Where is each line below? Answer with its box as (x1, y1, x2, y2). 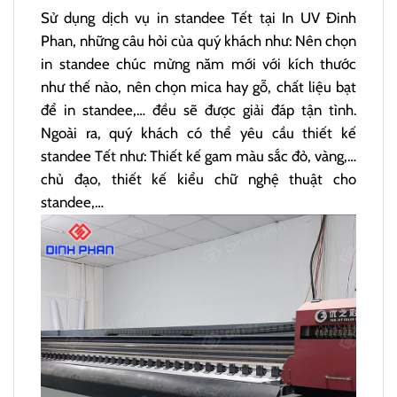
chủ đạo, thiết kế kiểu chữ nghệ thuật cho (41, 169, 356, 188)
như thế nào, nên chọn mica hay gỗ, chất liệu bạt (41, 77, 356, 96)
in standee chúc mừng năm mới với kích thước (41, 54, 356, 73)
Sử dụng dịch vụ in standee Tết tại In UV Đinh (41, 8, 356, 27)
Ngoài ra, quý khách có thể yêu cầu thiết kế (41, 123, 356, 142)
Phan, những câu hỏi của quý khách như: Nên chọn (41, 31, 356, 50)
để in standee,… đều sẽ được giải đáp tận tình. (41, 100, 356, 119)
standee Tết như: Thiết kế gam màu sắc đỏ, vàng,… (41, 146, 356, 165)
